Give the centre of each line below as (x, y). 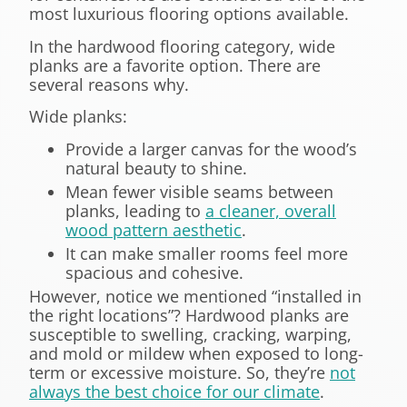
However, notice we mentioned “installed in (195, 296)
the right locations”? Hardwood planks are (189, 315)
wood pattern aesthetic (154, 229)
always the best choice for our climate (174, 391)
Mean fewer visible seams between (199, 191)
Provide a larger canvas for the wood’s (211, 149)
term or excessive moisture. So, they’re (179, 372)
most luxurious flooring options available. (189, 14)
